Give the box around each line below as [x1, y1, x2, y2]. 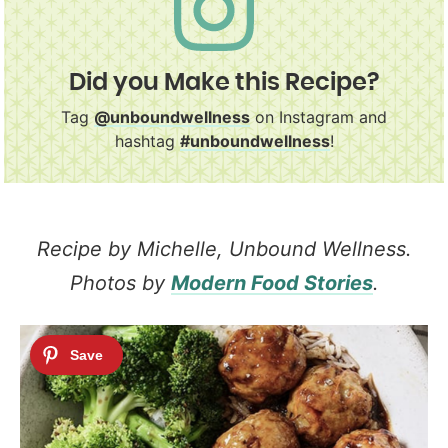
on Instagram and [250, 106, 387, 127]
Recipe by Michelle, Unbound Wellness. [36, 236, 412, 261]
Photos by [69, 270, 171, 295]
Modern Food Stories [170, 270, 373, 295]
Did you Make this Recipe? [69, 70, 379, 95]
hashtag [114, 130, 180, 151]
